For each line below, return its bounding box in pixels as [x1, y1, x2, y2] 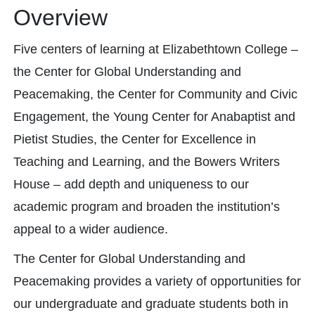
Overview [13, 5, 108, 30]
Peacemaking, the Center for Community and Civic [13, 87, 297, 101]
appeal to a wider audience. [13, 222, 168, 236]
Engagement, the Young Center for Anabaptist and [13, 110, 295, 124]
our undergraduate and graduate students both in [13, 297, 288, 311]
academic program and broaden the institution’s [13, 200, 280, 214]
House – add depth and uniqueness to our [13, 177, 249, 191]
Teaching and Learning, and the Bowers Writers [13, 155, 280, 169]
